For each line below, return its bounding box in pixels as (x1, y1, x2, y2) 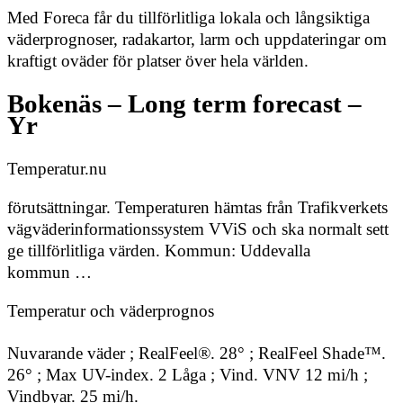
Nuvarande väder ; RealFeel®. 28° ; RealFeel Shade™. (7, 344, 386, 363)
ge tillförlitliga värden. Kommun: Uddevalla (7, 240, 310, 260)
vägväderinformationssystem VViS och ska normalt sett (7, 219, 389, 238)
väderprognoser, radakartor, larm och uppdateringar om (7, 30, 387, 49)
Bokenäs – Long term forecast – (7, 89, 362, 118)
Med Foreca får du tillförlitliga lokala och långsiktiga (7, 8, 370, 28)
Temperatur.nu (7, 158, 107, 178)
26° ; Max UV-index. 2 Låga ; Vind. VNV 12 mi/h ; (7, 365, 368, 385)
